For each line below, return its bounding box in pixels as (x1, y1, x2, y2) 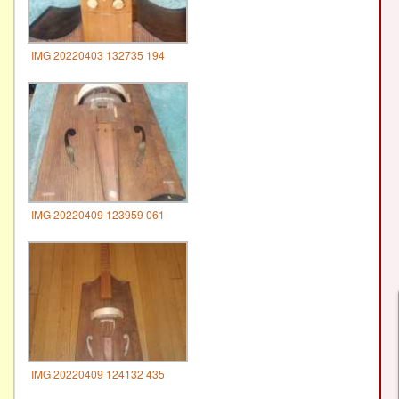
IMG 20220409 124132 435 (31, 365, 165, 381)
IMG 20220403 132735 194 (31, 46, 165, 62)
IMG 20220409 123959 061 (31, 206, 165, 222)
